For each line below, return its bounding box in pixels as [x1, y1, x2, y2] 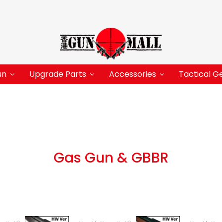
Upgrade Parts [29, 68, 86, 80]
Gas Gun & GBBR [54, 148, 168, 167]
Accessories [109, 68, 156, 80]
